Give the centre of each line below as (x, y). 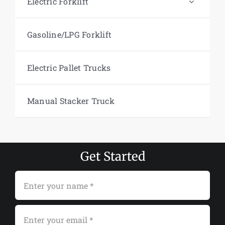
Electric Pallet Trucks (69, 67)
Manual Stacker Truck (71, 100)
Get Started (113, 157)
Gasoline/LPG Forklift (69, 34)
